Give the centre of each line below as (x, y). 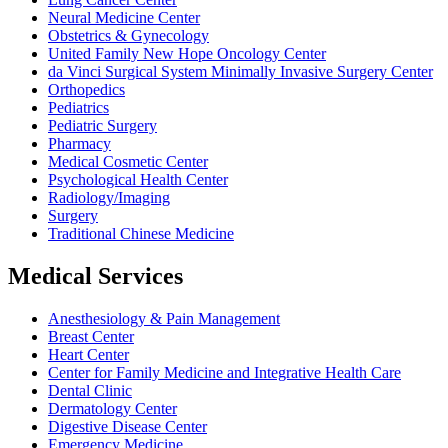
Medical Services (95, 275)
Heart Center (88, 354)
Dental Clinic (90, 390)
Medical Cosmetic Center (128, 161)
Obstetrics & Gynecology (128, 35)
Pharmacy (79, 143)
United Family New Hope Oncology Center (187, 53)
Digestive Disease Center (127, 426)
